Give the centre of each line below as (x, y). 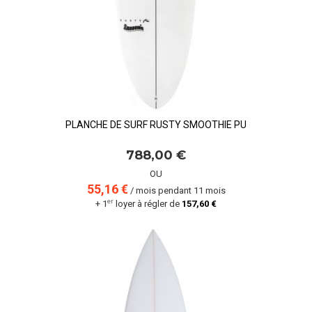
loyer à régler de (148, 204)
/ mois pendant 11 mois (177, 190)
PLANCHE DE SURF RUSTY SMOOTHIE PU (156, 125)
